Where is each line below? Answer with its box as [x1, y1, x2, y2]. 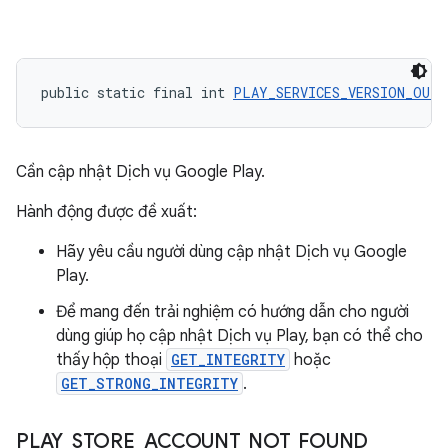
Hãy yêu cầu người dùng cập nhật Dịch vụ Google [56, 242, 407, 262]
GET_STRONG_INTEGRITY [61, 374, 238, 393]
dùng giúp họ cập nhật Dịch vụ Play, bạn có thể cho [56, 326, 423, 346]
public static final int [41, 83, 233, 102]
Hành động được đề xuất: [16, 202, 197, 222]
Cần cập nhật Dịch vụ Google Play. [16, 162, 265, 182]
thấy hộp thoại [56, 350, 166, 370]
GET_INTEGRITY [171, 350, 285, 369]
